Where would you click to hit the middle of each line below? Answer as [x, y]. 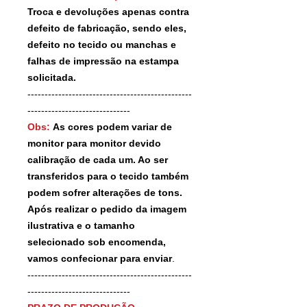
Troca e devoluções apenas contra [108, 11]
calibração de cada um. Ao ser [98, 159]
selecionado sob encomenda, [97, 242]
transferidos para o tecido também [108, 176]
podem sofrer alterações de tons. [105, 192]
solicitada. [52, 77]
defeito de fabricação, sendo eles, [107, 28]
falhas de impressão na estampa [103, 61]
